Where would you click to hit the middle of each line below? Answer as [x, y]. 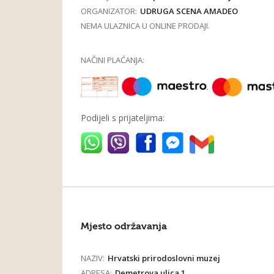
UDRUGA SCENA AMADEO [189, 11]
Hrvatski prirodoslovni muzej [164, 258]
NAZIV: [93, 258]
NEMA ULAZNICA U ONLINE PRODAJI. [145, 26]
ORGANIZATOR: [109, 11]
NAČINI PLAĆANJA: [113, 60]
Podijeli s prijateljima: [123, 118]
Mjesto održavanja [124, 226]
